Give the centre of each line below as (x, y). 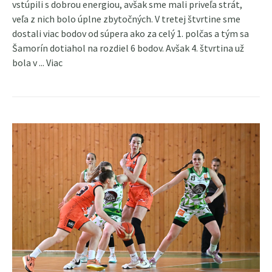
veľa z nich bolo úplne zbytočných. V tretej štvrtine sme (126, 19)
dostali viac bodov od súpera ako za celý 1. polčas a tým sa (131, 33)
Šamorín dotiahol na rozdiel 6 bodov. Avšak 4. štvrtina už (128, 48)
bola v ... (29, 62)
